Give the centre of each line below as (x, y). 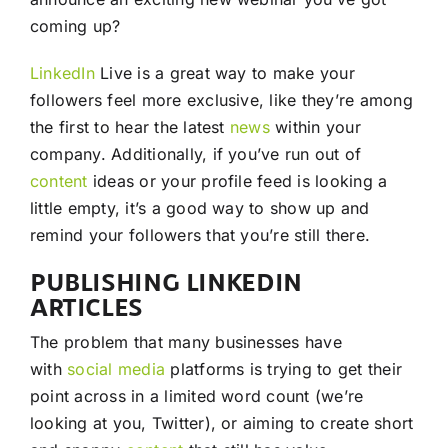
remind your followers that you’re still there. (200, 234)
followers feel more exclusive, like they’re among (221, 99)
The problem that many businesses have (185, 341)
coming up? (75, 25)
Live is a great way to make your (224, 72)
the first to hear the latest (129, 126)
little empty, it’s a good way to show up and (199, 207)
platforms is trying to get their (283, 368)
